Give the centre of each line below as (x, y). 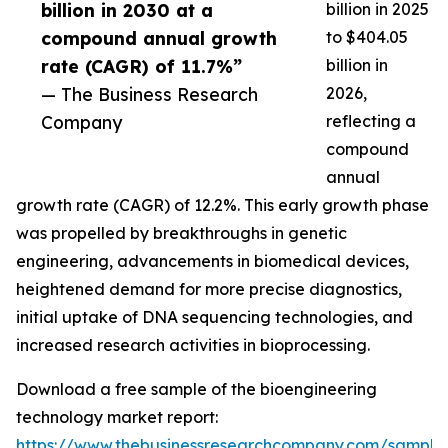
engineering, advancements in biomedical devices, (212, 261)
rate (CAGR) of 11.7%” (141, 66)
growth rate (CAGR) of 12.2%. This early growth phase (222, 205)
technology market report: (117, 417)
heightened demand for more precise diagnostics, (209, 289)
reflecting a (371, 121)
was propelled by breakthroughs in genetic (181, 233)
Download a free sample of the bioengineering (196, 389)
